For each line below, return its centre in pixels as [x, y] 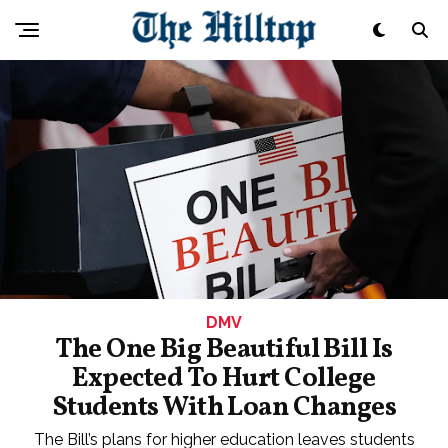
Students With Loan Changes [224, 407]
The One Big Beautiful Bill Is [224, 349]
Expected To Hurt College [224, 378]
